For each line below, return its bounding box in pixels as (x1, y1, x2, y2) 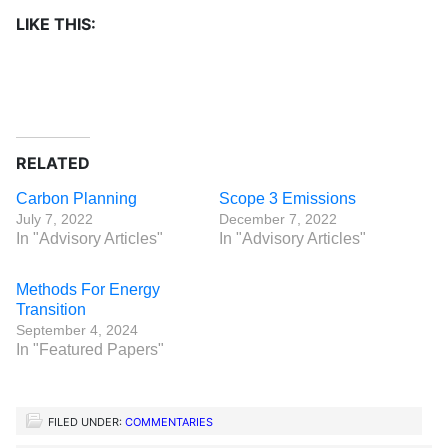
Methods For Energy (16, 281, 160, 298)
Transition (16, 301, 86, 318)
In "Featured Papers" (16, 341, 164, 358)
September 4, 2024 (16, 322, 138, 338)
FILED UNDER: (48, 415, 125, 429)
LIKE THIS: (16, 14, 96, 34)
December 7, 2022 (219, 211, 337, 227)
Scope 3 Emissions (219, 190, 356, 207)
